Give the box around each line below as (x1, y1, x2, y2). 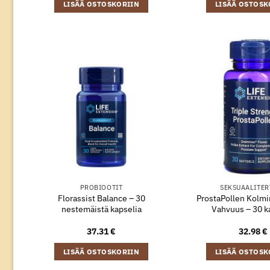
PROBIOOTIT (80, 183, 123, 192)
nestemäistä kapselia (61, 202, 142, 215)
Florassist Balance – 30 (57, 192, 145, 204)
